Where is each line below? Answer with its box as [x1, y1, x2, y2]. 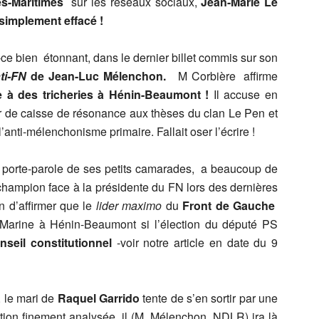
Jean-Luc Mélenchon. [44, 68, 178, 84]
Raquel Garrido [57, 290, 140, 306]
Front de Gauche [182, 197, 275, 214]
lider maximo [95, 197, 162, 214]
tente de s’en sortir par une [140, 290, 278, 306]
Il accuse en [213, 86, 278, 103]
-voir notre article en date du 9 [111, 234, 278, 251]
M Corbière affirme [177, 68, 278, 84]
